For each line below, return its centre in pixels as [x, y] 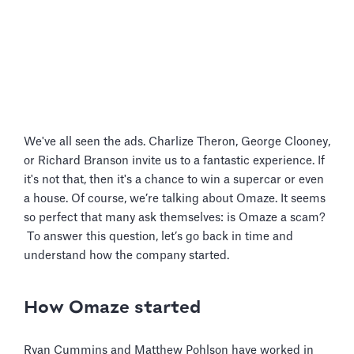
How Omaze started [112, 308]
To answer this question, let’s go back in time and [158, 237]
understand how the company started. [126, 256]
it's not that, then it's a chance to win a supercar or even [174, 180]
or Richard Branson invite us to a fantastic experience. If [174, 161]
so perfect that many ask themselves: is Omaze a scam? [175, 218]
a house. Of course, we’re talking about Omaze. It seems [175, 199]
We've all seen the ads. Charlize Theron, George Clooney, [177, 142]
